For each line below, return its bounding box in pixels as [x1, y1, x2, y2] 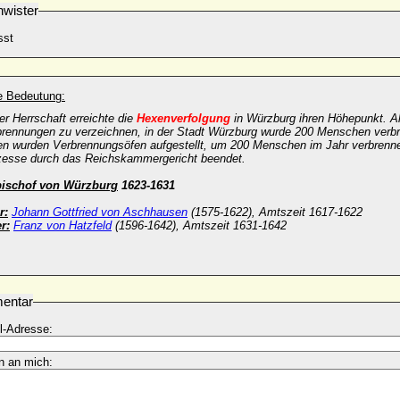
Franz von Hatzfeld [13, 219, 112, 232]
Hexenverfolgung [137, 112, 230, 125]
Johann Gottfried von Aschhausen [12, 205, 187, 219]
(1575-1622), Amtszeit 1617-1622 [187, 205, 362, 219]
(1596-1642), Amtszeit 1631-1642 [112, 219, 287, 232]
